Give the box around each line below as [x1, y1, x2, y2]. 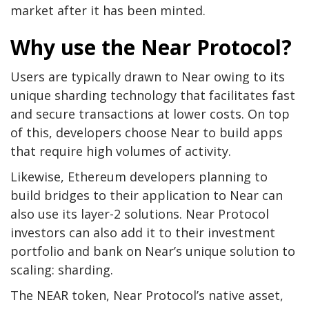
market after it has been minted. [10, 1, 206, 19]
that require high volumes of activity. [10, 142, 231, 159]
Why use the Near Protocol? [10, 32, 292, 61]
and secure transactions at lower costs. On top [10, 105, 290, 122]
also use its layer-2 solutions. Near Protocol [10, 205, 269, 222]
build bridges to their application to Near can [10, 186, 283, 203]
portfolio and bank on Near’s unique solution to [10, 242, 295, 259]
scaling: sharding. [10, 261, 113, 278]
